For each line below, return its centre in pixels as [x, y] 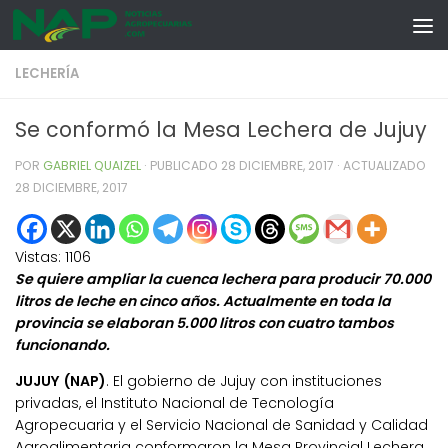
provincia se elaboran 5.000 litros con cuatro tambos [204, 323]
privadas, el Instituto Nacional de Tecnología [174, 403]
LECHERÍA [47, 73]
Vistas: [38, 257]
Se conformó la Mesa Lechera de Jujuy [221, 129]
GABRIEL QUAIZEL [92, 165]
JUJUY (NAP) [60, 381]
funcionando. [62, 345]
